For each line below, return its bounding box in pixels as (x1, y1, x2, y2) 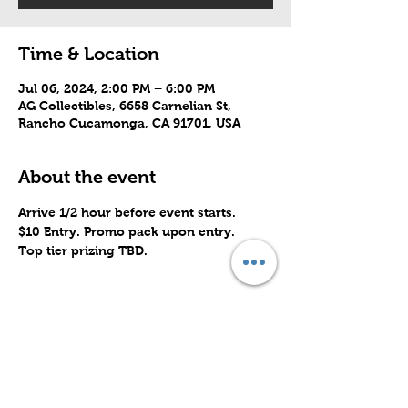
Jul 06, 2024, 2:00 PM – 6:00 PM (18, 81, 215, 97)
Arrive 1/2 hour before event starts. (18, 205, 236, 220)
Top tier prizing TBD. (18, 243, 148, 259)
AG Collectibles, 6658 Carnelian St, (18, 98, 231, 114)
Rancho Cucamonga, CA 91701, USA (18, 116, 240, 131)
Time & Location (18, 44, 159, 65)
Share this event (18, 342, 157, 363)
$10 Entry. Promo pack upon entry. (18, 224, 235, 240)
